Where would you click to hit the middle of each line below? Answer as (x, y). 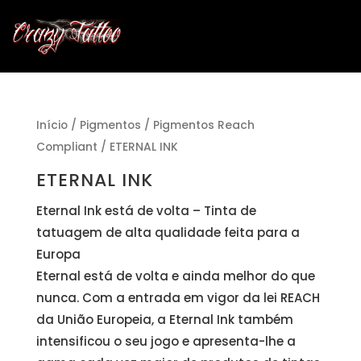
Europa (58, 254)
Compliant (66, 147)
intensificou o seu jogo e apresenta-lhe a (166, 341)
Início (52, 125)
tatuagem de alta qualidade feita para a (168, 232)
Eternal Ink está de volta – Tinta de (146, 210)
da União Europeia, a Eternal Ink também (164, 319)
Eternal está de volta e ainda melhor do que (175, 276)
